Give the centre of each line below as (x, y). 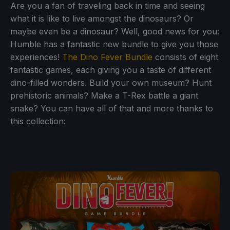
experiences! (36, 57)
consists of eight (185, 57)
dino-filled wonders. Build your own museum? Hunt (111, 82)
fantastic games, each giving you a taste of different (111, 70)
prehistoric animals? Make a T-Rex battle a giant (104, 95)
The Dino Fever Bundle (107, 57)
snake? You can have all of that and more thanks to (112, 108)
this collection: (38, 121)
